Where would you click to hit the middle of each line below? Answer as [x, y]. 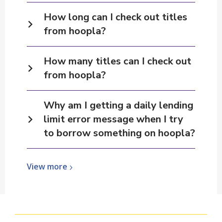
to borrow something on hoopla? [119, 133]
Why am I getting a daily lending [118, 105]
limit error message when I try [113, 119]
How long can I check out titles [115, 17]
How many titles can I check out [117, 61]
